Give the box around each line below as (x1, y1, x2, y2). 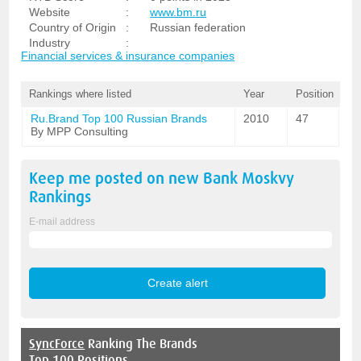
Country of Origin (29, 21, 117, 34)
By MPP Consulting (31, 125, 129, 138)
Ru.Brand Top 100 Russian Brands (31, 112, 208, 125)
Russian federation (150, 21, 247, 34)
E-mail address (29, 216, 96, 227)
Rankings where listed (29, 88, 132, 100)
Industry (29, 36, 71, 49)
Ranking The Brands (85, 336, 198, 351)
